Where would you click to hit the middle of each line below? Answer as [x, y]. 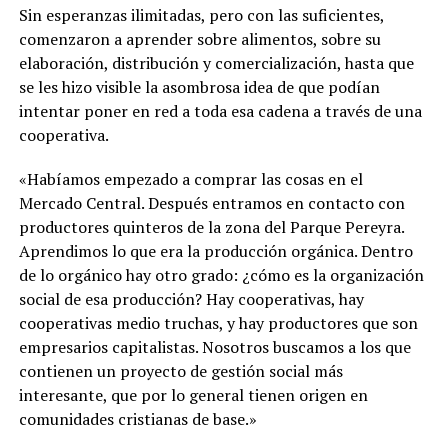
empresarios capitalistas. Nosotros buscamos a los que [214, 346]
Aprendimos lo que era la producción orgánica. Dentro [215, 250]
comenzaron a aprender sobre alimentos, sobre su [199, 38]
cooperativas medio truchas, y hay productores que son [218, 322]
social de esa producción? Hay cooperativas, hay [191, 298]
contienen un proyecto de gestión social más [180, 370]
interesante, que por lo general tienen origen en [193, 394]
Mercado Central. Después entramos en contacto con [211, 202]
